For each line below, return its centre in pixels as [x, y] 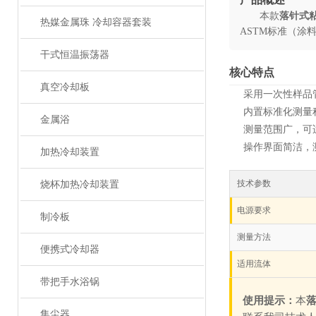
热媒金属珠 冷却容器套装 [96, 22]
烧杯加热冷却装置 [79, 184]
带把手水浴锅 [69, 282]
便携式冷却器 [69, 249]
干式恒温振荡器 [74, 55]
